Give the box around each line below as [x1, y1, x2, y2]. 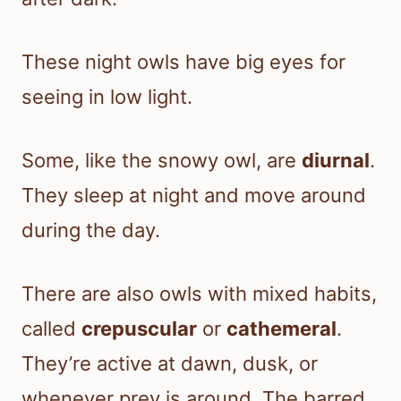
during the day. [21, 218, 160, 242]
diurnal [302, 148, 370, 172]
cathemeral [226, 316, 337, 340]
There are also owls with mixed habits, [21, 281, 377, 305]
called [21, 316, 81, 340]
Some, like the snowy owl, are [21, 148, 302, 172]
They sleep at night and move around [21, 183, 366, 207]
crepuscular [81, 316, 197, 340]
